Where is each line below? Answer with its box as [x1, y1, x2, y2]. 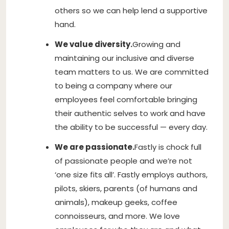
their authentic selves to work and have [55, 107, 205, 119]
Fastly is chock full [134, 141, 201, 152]
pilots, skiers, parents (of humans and [55, 182, 197, 194]
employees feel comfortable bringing [55, 94, 197, 105]
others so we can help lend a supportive [55, 5, 208, 16]
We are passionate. [55, 141, 134, 152]
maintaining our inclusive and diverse [55, 52, 194, 63]
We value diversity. [55, 38, 132, 50]
